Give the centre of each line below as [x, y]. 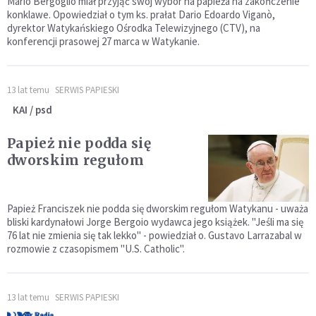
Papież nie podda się [79, 143]
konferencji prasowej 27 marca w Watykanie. [103, 41]
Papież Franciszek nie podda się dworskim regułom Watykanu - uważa [158, 209]
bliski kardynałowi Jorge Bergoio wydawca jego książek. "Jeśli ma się [155, 222]
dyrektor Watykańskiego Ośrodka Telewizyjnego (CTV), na [134, 28]
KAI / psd [32, 109]
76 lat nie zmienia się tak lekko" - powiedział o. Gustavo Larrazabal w [154, 236]
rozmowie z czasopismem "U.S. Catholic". [96, 249]
